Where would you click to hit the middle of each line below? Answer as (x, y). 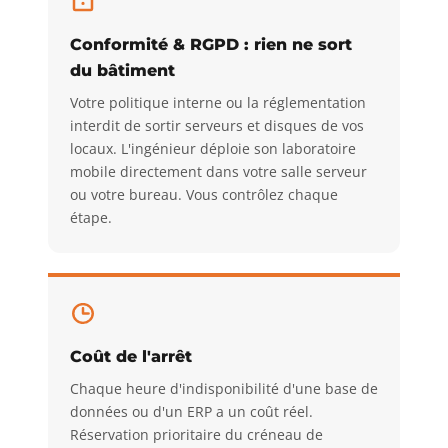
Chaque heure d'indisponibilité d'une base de (224, 389)
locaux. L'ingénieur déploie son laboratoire (213, 148)
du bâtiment (122, 69)
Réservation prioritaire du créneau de (196, 435)
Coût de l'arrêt (131, 356)
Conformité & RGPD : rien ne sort (211, 43)
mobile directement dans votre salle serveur (218, 171)
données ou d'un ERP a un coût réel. (191, 412)
